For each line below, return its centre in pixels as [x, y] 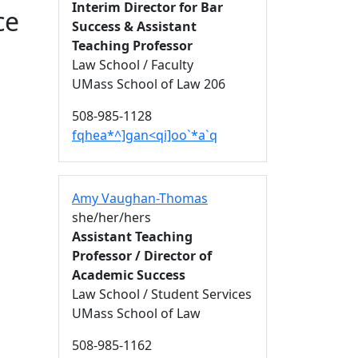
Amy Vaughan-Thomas [140, 198]
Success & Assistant [134, 26]
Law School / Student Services [162, 294]
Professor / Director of [142, 256]
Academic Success [129, 275]
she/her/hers [111, 217]
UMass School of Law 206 [149, 84]
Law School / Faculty [133, 65]
